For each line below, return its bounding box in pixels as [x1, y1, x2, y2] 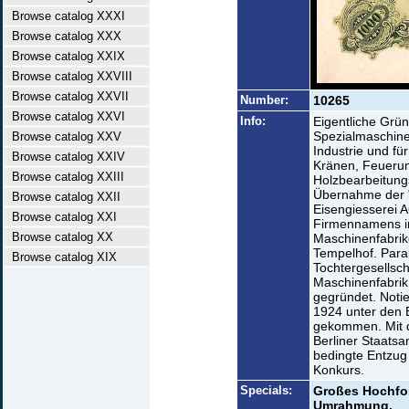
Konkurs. [313, 362, 364, 377]
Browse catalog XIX [5, 250, 117, 264]
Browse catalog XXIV [5, 150, 125, 163]
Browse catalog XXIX [5, 49, 125, 63]
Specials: [240, 383, 292, 397]
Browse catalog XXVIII [5, 69, 132, 83]
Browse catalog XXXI [5, 9, 125, 23]
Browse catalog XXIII [5, 170, 124, 184]
